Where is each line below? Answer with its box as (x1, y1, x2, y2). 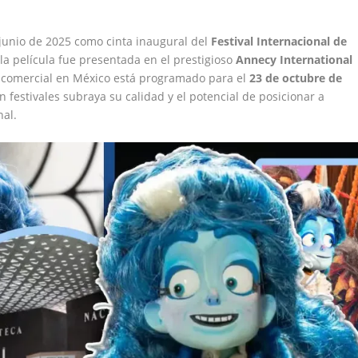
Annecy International (236, 52, 353, 68)
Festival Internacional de (211, 34, 348, 50)
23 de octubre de (249, 70, 343, 86)
